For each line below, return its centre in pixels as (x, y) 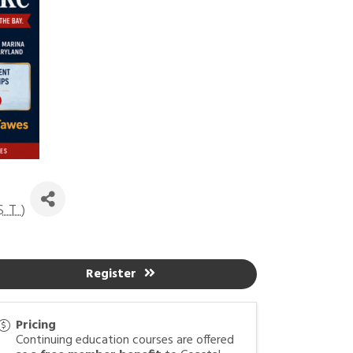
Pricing (36, 325)
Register (111, 274)
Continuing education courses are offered (125, 340)
